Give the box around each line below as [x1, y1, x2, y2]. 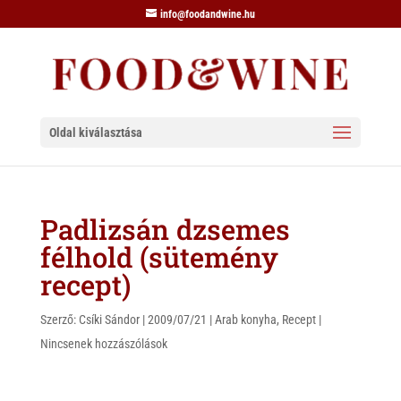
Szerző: [39, 312, 79, 327]
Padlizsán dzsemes [39, 211, 290, 247]
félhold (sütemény [39, 239, 278, 275]
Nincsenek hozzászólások [39, 337, 167, 351]
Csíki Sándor [78, 312, 140, 327]
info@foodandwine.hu [159, 8, 255, 21]
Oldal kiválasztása [48, 125, 142, 140]
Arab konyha [214, 312, 277, 327]
